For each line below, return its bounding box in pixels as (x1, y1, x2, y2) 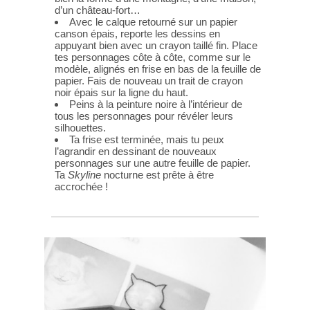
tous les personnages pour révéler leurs (55, 110, 233, 122)
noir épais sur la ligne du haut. (55, 86, 188, 98)
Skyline (68, 169, 101, 181)
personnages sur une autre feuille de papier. (55, 157, 250, 169)
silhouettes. (55, 122, 106, 134)
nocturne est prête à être (101, 169, 214, 181)
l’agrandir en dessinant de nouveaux (55, 145, 217, 157)
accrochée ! (55, 181, 108, 192)
